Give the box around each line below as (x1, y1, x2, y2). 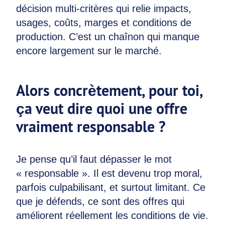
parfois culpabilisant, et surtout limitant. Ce (16, 182, 205, 193)
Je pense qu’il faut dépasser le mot (16, 154, 172, 165)
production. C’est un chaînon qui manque (16, 31, 199, 42)
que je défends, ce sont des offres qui (16, 196, 184, 207)
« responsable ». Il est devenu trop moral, (16, 168, 202, 179)
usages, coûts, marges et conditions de (16, 17, 191, 28)
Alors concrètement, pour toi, (16, 81, 202, 100)
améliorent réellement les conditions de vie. (16, 210, 208, 221)
